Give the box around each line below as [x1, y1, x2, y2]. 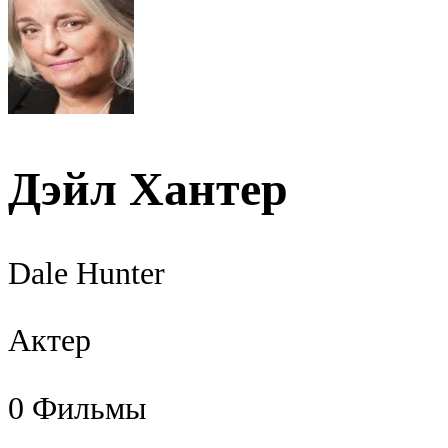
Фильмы [32, 390, 147, 426]
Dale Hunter [8, 255, 165, 291]
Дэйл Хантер [8, 162, 288, 215]
